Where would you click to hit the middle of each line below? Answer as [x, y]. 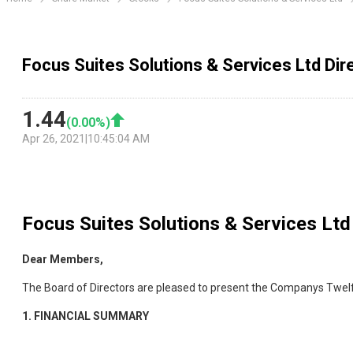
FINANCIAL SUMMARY [91, 316]
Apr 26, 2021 [54, 139]
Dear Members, [63, 260]
